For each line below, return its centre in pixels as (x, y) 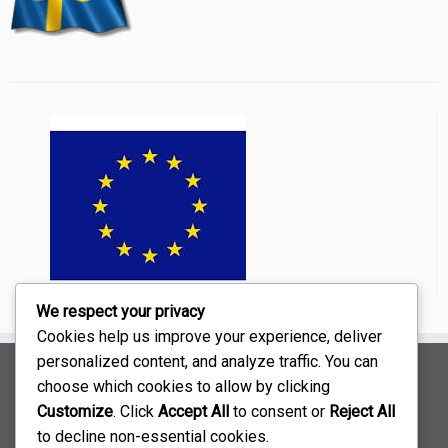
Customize (75, 411)
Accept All (193, 411)
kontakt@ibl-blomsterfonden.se (261, 398)
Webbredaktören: (137, 419)
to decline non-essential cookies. (153, 436)
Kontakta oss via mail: (224, 374)
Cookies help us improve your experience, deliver (209, 336)
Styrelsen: (140, 396)
